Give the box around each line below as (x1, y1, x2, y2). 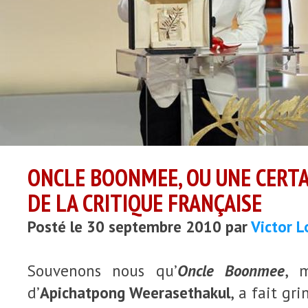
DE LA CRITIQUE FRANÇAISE (27, 188, 262, 218)
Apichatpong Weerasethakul (40, 283, 231, 302)
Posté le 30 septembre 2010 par (27, 217, 251, 236)
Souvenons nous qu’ (27, 261, 177, 280)
